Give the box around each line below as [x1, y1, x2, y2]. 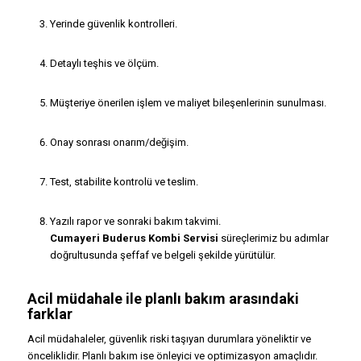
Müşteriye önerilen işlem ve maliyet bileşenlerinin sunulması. [49, 96, 326, 109]
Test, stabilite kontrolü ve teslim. [49, 176, 198, 189]
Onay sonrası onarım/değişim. [49, 135, 189, 148]
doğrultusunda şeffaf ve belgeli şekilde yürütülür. [49, 249, 276, 262]
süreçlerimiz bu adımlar [218, 232, 329, 245]
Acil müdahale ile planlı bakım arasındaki [27, 290, 299, 308]
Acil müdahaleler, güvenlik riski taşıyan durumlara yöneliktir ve [27, 333, 311, 346]
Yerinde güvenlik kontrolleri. [49, 17, 177, 30]
